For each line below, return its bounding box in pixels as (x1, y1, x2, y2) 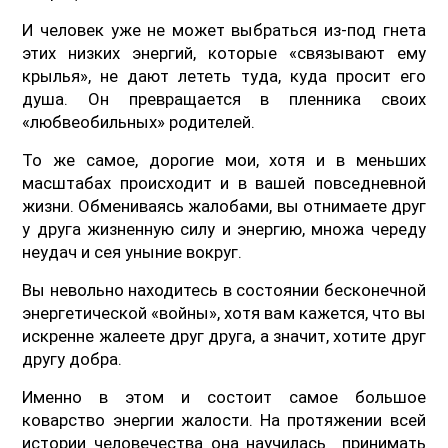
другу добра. (22, 348, 123, 369)
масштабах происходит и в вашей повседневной (22, 172, 426, 193)
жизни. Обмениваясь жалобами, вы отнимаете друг (22, 195, 426, 216)
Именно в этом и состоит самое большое (22, 386, 426, 407)
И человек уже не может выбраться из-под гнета (22, 19, 426, 40)
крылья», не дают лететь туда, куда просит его (22, 65, 426, 86)
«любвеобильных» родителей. (22, 111, 256, 132)
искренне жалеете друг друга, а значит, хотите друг (22, 325, 426, 346)
